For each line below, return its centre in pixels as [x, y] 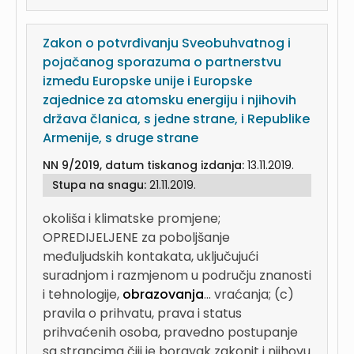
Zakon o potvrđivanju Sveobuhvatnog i [167, 43]
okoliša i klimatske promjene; [132, 218]
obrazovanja [163, 294]
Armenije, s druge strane [121, 138]
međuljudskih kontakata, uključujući [151, 256]
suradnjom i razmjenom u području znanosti [177, 275]
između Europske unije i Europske [147, 81]
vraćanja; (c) [254, 294]
